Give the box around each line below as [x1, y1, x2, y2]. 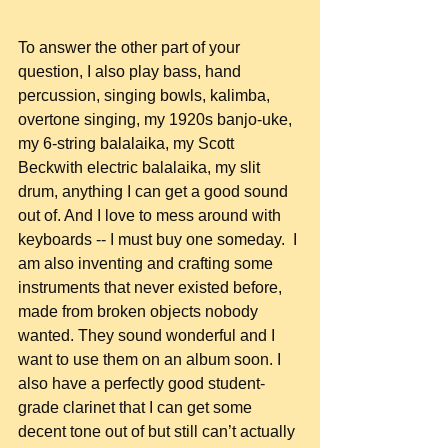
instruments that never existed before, [18, 278, 286, 296]
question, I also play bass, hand [18, 62, 245, 80]
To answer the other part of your [18, 38, 244, 56]
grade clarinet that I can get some [18, 398, 256, 416]
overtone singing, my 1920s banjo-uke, [18, 110, 296, 128]
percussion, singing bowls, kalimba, [18, 86, 274, 104]
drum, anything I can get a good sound [18, 182, 292, 200]
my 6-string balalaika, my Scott [18, 134, 238, 152]
